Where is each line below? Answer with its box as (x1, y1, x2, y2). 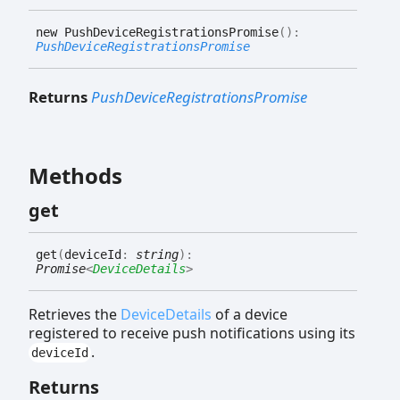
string (136, 246, 179, 262)
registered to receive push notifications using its (29, 322, 355, 343)
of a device (212, 304, 287, 324)
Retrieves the (29, 304, 121, 324)
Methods (29, 160, 122, 190)
